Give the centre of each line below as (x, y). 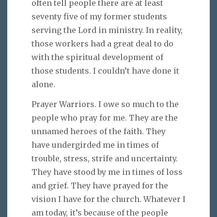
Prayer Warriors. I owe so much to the (105, 104)
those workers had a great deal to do (102, 43)
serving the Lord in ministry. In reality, (107, 30)
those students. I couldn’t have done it (105, 70)
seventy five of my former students (99, 16)
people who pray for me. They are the (105, 117)
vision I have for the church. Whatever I (108, 199)
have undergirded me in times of (95, 145)
